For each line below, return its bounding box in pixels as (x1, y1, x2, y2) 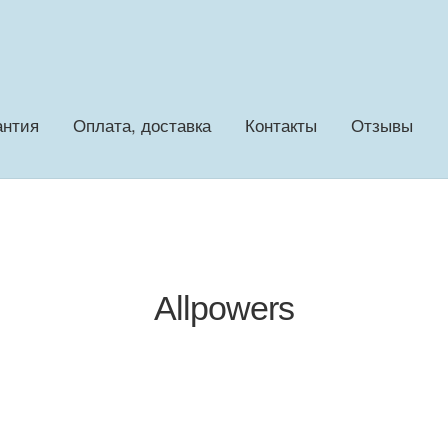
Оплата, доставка (72, 112, 211, 138)
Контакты (244, 112, 317, 138)
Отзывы (350, 112, 413, 138)
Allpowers (154, 288, 294, 327)
